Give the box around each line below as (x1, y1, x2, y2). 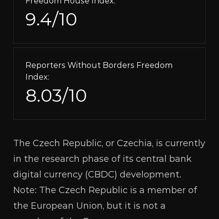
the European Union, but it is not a (13, 200, 166, 211)
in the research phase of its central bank (13, 153, 192, 164)
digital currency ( (13, 169, 88, 180)
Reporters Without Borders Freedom (25, 61, 173, 70)
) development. (114, 169, 182, 180)
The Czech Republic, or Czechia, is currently (13, 138, 206, 149)
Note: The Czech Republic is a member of (13, 185, 197, 196)
